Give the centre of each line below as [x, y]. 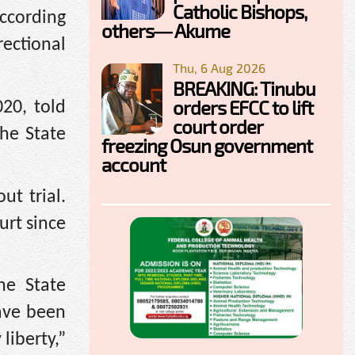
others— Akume [166, 30]
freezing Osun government [207, 145]
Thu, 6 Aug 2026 [219, 67]
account [134, 164]
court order [218, 126]
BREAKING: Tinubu [244, 88]
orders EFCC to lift [243, 107]
